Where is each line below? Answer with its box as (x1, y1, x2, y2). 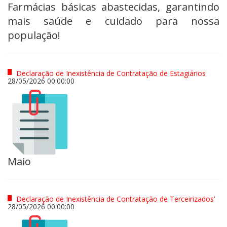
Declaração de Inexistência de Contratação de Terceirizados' (14, 194, 215, 204)
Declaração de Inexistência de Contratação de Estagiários (14, 68, 206, 78)
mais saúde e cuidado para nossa (8, 14, 219, 28)
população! (8, 28, 60, 43)
